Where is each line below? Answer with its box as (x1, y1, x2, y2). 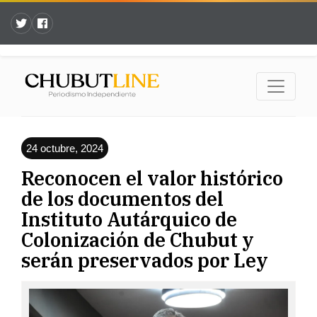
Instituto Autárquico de (21, 207, 237, 232)
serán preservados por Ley (21, 248, 268, 273)
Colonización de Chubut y (21, 227, 254, 253)
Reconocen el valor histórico (21, 166, 283, 191)
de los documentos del (21, 186, 224, 212)
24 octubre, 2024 (26, 142, 103, 155)
